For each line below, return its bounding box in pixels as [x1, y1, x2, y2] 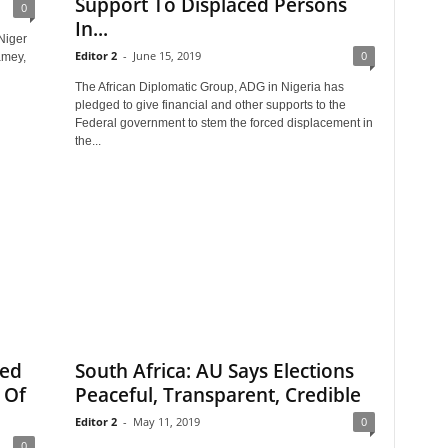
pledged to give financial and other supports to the [74, 98, 346, 112]
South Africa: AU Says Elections [74, 358, 354, 384]
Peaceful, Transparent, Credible [74, 382, 361, 408]
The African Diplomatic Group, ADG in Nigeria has [74, 80, 344, 94]
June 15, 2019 [132, 48, 201, 63]
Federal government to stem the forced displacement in [74, 116, 373, 130]
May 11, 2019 [132, 414, 200, 429]
